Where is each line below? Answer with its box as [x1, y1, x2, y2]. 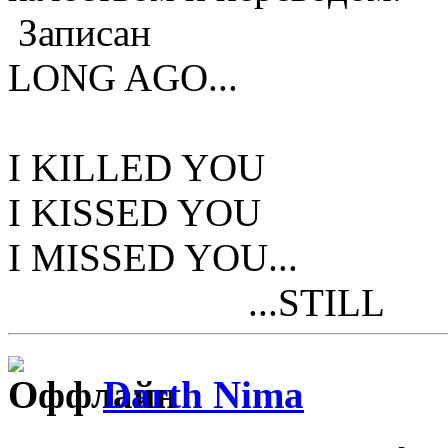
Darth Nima [103, 373, 304, 417]
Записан [8, 10, 151, 54]
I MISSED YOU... [8, 235, 298, 279]
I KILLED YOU [8, 145, 265, 189]
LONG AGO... [8, 55, 238, 99]
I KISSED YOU [8, 190, 261, 234]
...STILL [8, 280, 385, 324]
